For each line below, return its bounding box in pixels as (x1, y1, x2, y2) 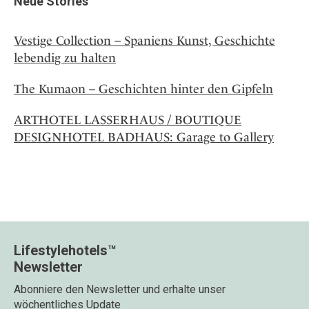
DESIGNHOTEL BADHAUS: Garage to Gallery (14, 130, 274, 145)
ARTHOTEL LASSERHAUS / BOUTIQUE (14, 112, 241, 128)
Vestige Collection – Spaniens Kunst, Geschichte (14, 33, 275, 48)
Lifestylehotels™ (14, 242, 117, 259)
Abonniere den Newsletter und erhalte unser (14, 283, 226, 297)
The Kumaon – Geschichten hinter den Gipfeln (14, 81, 273, 97)
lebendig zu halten (14, 50, 116, 66)
